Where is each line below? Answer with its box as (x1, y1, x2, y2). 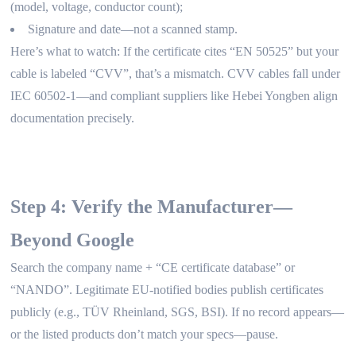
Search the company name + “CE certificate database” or (10, 260, 296, 274)
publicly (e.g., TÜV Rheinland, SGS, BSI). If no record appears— (10, 304, 345, 319)
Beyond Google (10, 229, 135, 250)
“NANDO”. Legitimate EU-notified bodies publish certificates (10, 282, 324, 296)
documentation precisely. (10, 110, 135, 125)
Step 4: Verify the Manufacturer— (10, 195, 293, 217)
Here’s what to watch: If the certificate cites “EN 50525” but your (10, 44, 339, 58)
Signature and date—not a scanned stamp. (28, 21, 238, 36)
